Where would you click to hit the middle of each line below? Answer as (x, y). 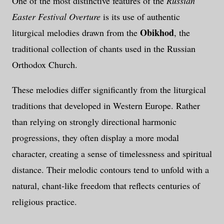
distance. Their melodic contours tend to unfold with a (110, 170)
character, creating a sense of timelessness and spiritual (112, 154)
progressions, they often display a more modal (95, 138)
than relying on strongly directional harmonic (94, 122)
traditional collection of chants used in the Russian (104, 49)
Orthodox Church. (45, 65)
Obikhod (157, 33)
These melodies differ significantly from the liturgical (109, 90)
